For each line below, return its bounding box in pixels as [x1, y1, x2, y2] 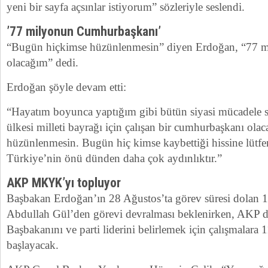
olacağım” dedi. [7, 56, 78, 69]
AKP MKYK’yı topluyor [7, 175, 121, 190]
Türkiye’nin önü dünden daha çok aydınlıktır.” [7, 152, 222, 165]
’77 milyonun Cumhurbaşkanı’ [7, 24, 161, 39]
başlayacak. [7, 239, 59, 251]
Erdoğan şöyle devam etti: [7, 81, 126, 93]
